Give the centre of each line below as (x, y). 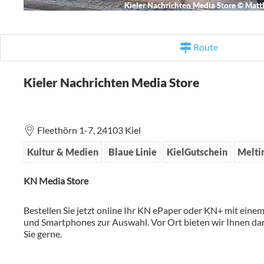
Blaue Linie (133, 152)
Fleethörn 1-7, (67, 130)
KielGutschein (197, 152)
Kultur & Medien (63, 152)
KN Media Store (56, 180)
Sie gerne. (43, 234)
